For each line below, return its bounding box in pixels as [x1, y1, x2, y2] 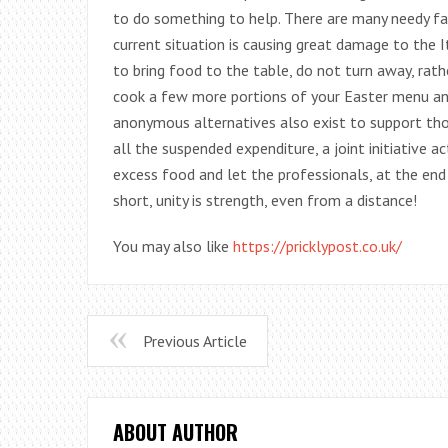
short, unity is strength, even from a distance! [113, 189, 417, 210]
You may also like [113, 235, 233, 256]
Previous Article [143, 330, 247, 351]
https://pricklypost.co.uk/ [233, 235, 402, 256]
